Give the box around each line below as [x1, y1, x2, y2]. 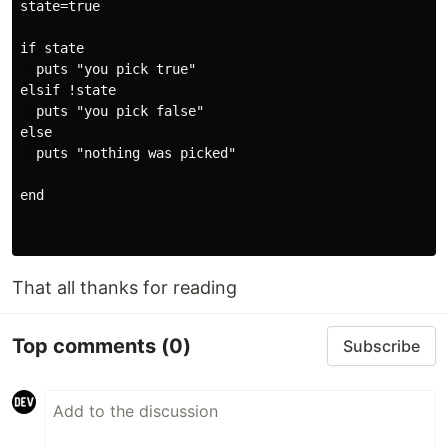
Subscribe [343, 336, 420, 356]
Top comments [12, 333, 161, 358]
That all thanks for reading [12, 277, 237, 298]
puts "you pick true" [20, 61, 196, 77]
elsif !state [20, 82, 116, 98]
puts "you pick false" [20, 103, 204, 119]
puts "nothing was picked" [20, 145, 236, 161]
